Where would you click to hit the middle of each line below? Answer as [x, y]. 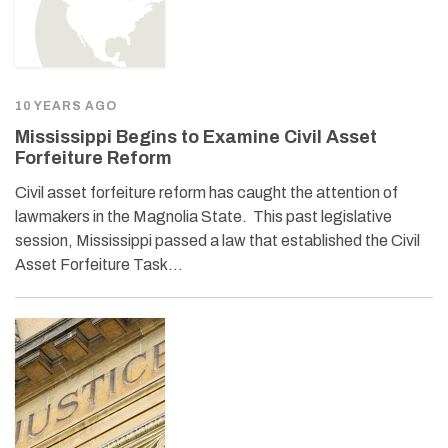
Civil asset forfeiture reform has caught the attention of [206, 192]
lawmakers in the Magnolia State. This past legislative [203, 216]
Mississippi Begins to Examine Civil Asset [196, 136]
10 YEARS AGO [66, 105]
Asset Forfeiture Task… [99, 264]
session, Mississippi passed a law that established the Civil [217, 240]
